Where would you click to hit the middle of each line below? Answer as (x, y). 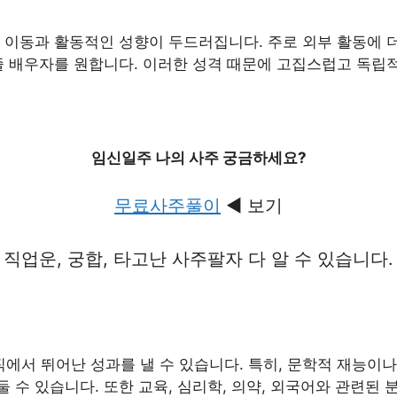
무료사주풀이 (167, 205)
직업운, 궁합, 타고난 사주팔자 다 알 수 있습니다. (198, 258)
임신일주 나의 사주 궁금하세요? (198, 158)
